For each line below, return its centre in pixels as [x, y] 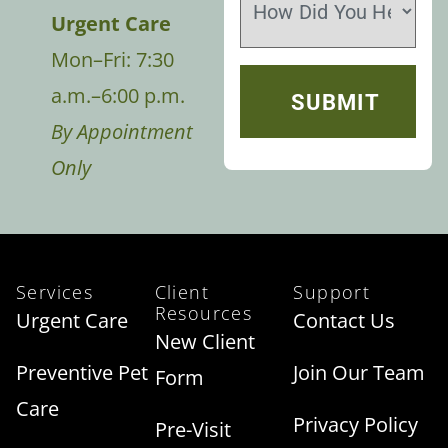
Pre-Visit [192, 429]
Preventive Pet [82, 372]
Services [55, 291]
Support [332, 291]
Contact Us [344, 320]
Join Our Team [359, 372]
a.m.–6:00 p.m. [118, 95]
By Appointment [122, 131]
